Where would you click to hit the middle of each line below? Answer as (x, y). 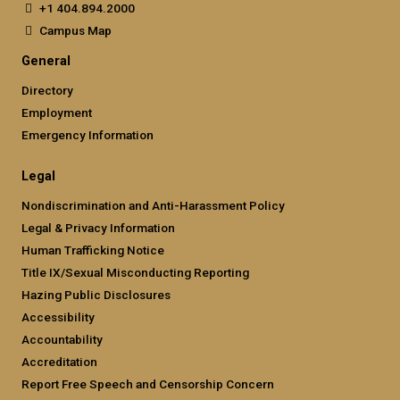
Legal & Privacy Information (98, 228)
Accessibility (58, 317)
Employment (57, 113)
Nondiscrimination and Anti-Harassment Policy (153, 206)
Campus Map (75, 31)
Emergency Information (87, 135)
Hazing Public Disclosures (96, 295)
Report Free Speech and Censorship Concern (148, 384)
